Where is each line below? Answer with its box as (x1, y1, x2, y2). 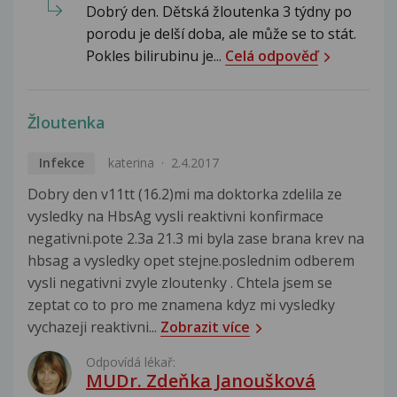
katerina (107, 153, 154, 171)
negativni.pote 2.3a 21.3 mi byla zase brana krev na (27, 228, 364, 248)
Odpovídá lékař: (86, 353, 175, 370)
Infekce (38, 153, 84, 171)
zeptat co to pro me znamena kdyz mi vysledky (27, 294, 335, 315)
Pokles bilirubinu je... (86, 45, 225, 66)
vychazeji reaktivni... (27, 316, 160, 337)
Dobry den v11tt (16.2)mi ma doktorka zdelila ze (27, 183, 342, 204)
